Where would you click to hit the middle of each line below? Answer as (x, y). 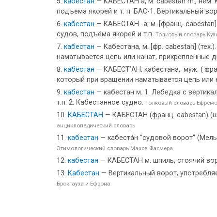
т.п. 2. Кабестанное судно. (101, 102)
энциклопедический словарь (96, 125)
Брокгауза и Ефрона (84, 184)
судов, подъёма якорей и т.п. (106, 34)
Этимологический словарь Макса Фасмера (115, 148)
